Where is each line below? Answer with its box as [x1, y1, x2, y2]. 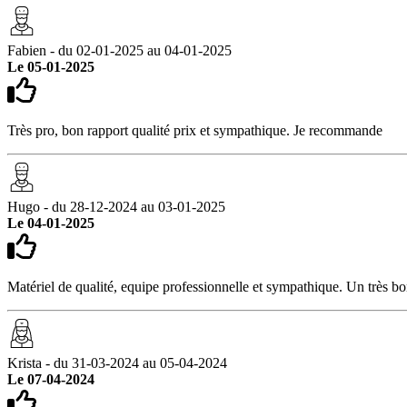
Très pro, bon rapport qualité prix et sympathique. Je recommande [7, 122, 382, 138]
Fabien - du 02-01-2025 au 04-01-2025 [7, 42, 232, 58]
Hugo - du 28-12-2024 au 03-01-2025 [7, 198, 225, 214]
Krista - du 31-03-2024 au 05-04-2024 [7, 354, 227, 371]
